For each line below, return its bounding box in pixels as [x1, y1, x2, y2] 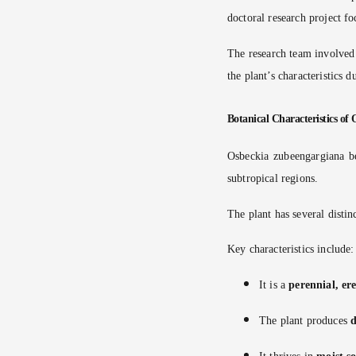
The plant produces [259, 315, 351, 327]
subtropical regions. [227, 172, 319, 184]
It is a [259, 279, 289, 292]
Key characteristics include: [227, 243, 354, 256]
